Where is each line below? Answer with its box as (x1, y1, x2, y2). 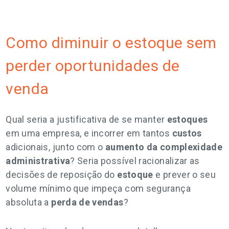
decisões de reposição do (6, 169, 118, 180)
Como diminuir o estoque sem (6, 34, 217, 52)
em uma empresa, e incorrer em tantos (6, 128, 172, 139)
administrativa (6, 155, 71, 166)
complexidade (159, 142, 223, 152)
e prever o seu (153, 169, 216, 180)
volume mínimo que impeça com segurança (6, 183, 191, 194)
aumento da (105, 142, 158, 152)
